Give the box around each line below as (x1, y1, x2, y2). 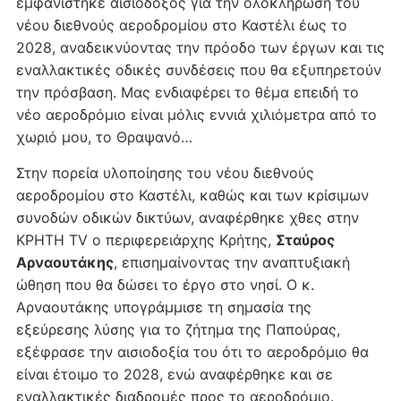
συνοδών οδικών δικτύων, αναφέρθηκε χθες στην (15, 208, 359, 226)
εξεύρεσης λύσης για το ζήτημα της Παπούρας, (15, 320, 340, 338)
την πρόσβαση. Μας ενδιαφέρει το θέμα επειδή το (15, 82, 359, 101)
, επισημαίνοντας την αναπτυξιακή (113, 252, 350, 271)
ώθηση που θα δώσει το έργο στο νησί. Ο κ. (15, 275, 314, 294)
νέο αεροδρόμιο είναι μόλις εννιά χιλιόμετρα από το (15, 105, 377, 124)
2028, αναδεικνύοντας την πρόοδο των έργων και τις (15, 38, 385, 56)
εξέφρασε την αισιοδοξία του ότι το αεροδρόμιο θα (15, 342, 369, 361)
